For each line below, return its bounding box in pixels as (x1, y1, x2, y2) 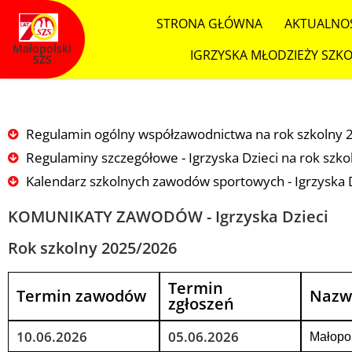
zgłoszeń (167, 293, 234, 314)
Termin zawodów (16, 285, 146, 306)
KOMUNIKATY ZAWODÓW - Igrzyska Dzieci (8, 206, 328, 227)
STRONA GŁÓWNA (156, 15, 262, 32)
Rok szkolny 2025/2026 (8, 237, 177, 258)
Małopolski (13, 40, 72, 56)
